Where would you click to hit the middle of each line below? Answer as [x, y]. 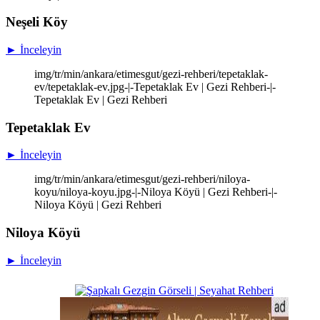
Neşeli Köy [37, 22]
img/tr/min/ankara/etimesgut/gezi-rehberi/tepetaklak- [151, 74]
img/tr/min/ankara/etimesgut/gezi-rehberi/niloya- [142, 179]
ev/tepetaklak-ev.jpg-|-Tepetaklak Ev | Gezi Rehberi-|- [155, 87]
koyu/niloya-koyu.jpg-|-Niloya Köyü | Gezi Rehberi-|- [156, 192]
